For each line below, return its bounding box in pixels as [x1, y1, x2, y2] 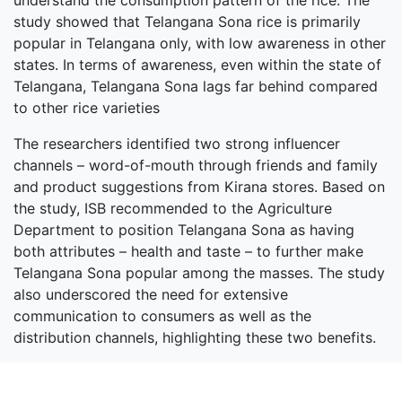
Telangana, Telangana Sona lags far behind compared [13, 77, 378, 95]
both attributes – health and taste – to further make [13, 242, 363, 260]
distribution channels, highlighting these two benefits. [13, 328, 376, 346]
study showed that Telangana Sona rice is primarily [13, 13, 361, 31]
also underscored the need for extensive [13, 285, 288, 303]
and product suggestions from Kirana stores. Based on [13, 178, 385, 196]
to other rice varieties [13, 99, 160, 117]
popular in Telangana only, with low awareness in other [13, 34, 386, 52]
